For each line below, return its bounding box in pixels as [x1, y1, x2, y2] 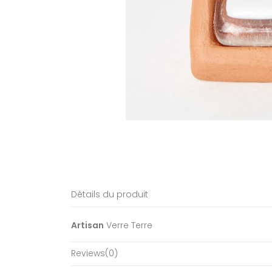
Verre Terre [106, 219, 152, 232]
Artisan [71, 219, 104, 232]
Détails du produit [71, 188, 148, 201]
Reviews [71, 246, 105, 259]
